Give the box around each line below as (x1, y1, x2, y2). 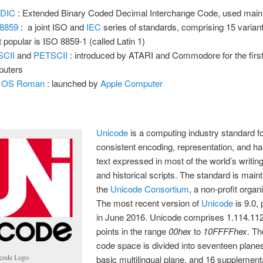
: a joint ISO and (18, 20, 87, 33)
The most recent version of (96, 197, 202, 210)
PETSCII (33, 48, 68, 61)
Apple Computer (100, 76, 163, 89)
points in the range (96, 225, 169, 238)
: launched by (45, 76, 101, 89)
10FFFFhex (203, 225, 248, 238)
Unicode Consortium (110, 183, 190, 195)
